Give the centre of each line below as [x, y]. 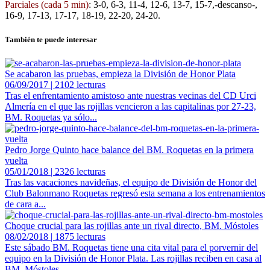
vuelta [16, 160]
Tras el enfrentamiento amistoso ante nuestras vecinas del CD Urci [130, 95]
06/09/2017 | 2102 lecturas [55, 84]
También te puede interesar [51, 39]
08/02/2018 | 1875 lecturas [55, 236]
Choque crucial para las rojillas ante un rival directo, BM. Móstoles [132, 225]
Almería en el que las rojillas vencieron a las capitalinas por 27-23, [130, 106]
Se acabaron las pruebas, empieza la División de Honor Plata [120, 74]
